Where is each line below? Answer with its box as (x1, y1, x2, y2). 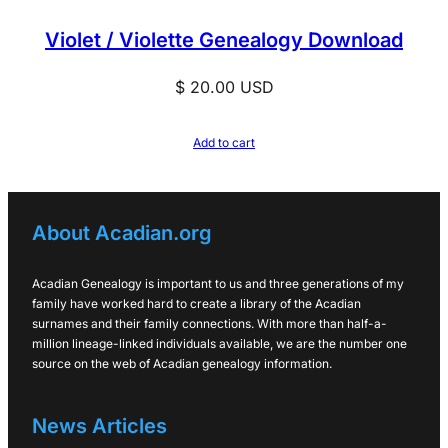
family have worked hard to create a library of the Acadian (32, 295, 361, 311)
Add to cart (193, 134, 255, 150)
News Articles (32, 414, 167, 439)
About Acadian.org (32, 221, 212, 246)
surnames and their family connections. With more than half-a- (32, 315, 387, 331)
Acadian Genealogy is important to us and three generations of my (32, 275, 404, 291)
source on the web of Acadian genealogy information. (32, 355, 332, 371)
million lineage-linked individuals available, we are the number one (32, 335, 407, 351)
